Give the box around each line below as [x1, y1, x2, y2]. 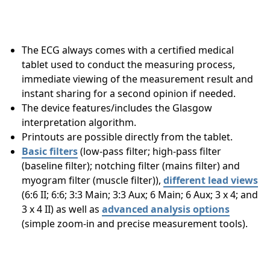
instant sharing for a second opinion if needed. [22, 87, 236, 101]
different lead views [163, 174, 258, 187]
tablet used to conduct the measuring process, [22, 58, 235, 72]
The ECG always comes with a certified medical [22, 43, 234, 57]
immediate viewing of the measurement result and [22, 72, 253, 86]
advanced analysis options [102, 202, 230, 216]
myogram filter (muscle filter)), [22, 174, 163, 187]
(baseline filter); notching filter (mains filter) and [22, 159, 240, 173]
